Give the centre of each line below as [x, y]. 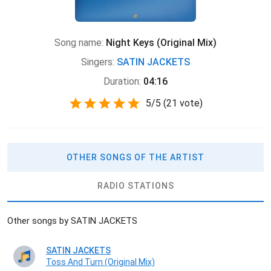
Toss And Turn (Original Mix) [100, 262]
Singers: [98, 62]
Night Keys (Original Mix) [161, 42]
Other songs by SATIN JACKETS [72, 221]
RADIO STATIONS [135, 186]
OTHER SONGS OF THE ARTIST [135, 158]
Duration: [122, 81]
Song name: [79, 42]
